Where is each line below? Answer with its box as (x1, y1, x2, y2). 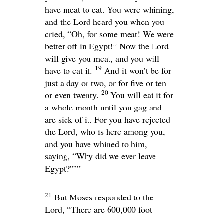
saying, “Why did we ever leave (45, 150, 156, 162)
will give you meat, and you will (45, 52, 159, 64)
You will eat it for (110, 88, 173, 101)
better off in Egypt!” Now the (45, 40, 152, 52)
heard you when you (90, 15, 164, 27)
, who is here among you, (75, 125, 165, 137)
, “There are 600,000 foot (62, 203, 152, 215)
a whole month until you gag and (45, 101, 162, 113)
